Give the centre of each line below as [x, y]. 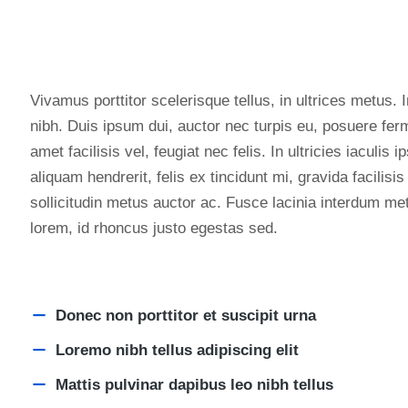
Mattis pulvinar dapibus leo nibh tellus [194, 384]
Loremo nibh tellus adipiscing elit [177, 350]
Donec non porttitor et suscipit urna [186, 315]
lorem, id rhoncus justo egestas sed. [154, 228]
